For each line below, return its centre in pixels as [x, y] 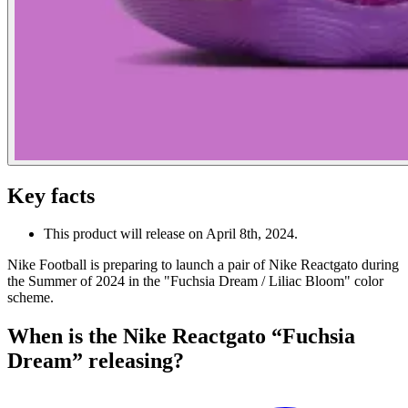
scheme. [31, 298]
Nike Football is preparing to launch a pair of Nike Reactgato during [203, 265]
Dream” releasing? [96, 361]
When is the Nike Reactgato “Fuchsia [181, 337]
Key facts [51, 195]
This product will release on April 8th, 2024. [171, 234]
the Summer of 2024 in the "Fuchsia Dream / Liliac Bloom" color [195, 281]
